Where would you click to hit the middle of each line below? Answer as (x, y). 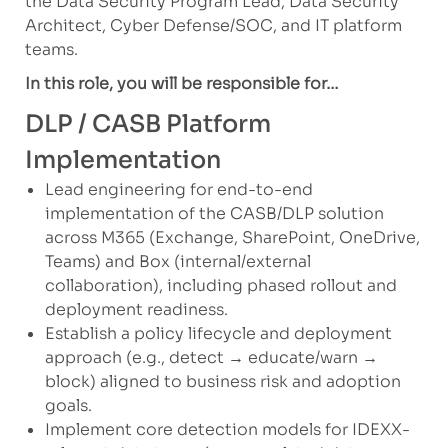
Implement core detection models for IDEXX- (227, 429)
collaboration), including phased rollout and (220, 285)
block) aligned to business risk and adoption (222, 381)
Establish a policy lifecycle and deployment (218, 333)
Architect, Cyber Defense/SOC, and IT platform (213, 25)
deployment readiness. (136, 309)
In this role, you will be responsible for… (181, 83)
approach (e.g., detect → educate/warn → (211, 357)
